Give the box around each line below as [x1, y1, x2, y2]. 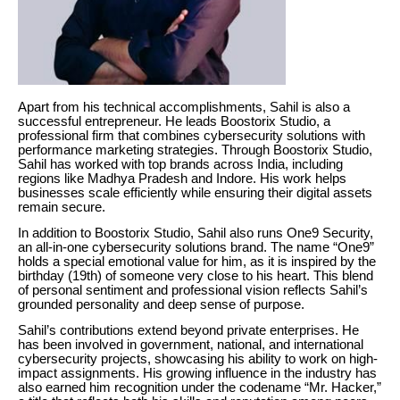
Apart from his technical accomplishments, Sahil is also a [18, 99, 350, 114]
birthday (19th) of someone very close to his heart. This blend [18, 268, 373, 283]
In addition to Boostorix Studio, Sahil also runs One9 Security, [18, 225, 373, 240]
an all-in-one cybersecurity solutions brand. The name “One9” [18, 239, 374, 254]
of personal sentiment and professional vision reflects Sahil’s [18, 282, 368, 297]
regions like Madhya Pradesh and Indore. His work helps [18, 171, 346, 186]
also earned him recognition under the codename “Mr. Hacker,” [18, 380, 381, 396]
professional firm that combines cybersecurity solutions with [18, 128, 365, 143]
